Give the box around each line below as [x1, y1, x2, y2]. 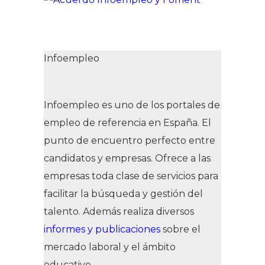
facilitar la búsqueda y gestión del [44, 188, 203, 199]
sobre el [160, 223, 201, 235]
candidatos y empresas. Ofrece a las [44, 152, 211, 164]
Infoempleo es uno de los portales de [44, 99, 220, 111]
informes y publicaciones [44, 223, 160, 235]
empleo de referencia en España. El [44, 117, 211, 128]
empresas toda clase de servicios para [44, 170, 218, 182]
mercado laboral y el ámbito [44, 241, 176, 253]
